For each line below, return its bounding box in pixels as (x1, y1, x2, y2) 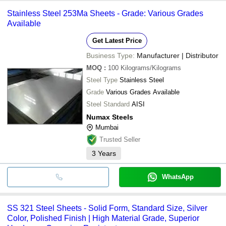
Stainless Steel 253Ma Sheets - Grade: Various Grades (7, 9, 203, 18)
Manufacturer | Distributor (137, 51, 218, 60)
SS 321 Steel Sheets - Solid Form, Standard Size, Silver (7, 203, 207, 212)
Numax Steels (86, 112, 133, 121)
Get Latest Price (92, 36, 142, 44)
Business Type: (86, 51, 135, 60)
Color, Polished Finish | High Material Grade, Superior (7, 213, 199, 222)
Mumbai (95, 123, 119, 131)
